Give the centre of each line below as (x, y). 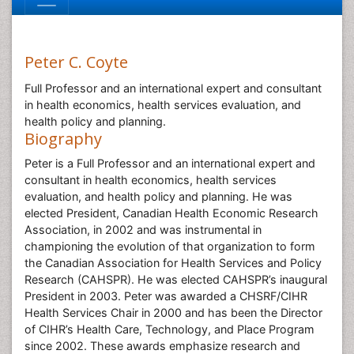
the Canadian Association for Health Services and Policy (173, 263)
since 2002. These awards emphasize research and (162, 346)
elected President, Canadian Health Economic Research (171, 213)
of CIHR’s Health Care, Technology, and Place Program (169, 329)
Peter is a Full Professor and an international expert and (170, 163)
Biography (63, 139)
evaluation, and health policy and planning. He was (158, 196)
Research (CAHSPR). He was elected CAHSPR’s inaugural (176, 279)
